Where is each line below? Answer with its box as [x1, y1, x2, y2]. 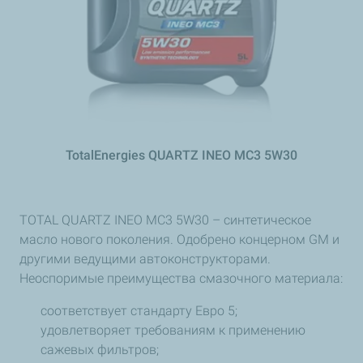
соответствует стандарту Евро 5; [41, 302, 241, 318]
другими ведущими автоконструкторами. [19, 250, 271, 267]
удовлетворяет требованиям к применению [41, 322, 305, 338]
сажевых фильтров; [41, 341, 162, 357]
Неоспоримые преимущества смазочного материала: [19, 270, 343, 286]
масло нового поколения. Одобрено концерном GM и [19, 231, 340, 247]
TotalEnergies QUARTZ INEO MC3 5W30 [65, 147, 297, 163]
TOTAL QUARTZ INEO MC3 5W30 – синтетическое [19, 211, 311, 228]
